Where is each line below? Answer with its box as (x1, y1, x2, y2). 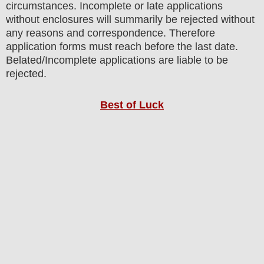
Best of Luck (100, 98, 164, 111)
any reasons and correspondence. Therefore (6, 27, 215, 39)
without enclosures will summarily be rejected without (6, 13, 255, 25)
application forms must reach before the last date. (6, 40, 238, 52)
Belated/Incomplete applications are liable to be (6, 54, 228, 66)
